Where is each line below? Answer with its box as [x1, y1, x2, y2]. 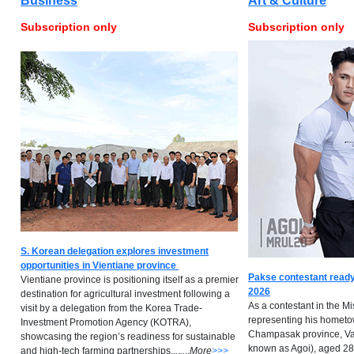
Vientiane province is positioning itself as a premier [21, 274, 239, 285]
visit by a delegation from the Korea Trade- [21, 303, 202, 314]
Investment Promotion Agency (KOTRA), [21, 317, 191, 328]
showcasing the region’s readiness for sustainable [21, 331, 235, 342]
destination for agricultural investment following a [21, 288, 230, 299]
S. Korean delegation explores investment [21, 246, 209, 257]
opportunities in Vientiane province [21, 260, 176, 271]
